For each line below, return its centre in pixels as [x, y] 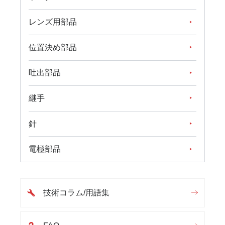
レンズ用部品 [53, 22]
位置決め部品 [53, 47]
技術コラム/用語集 [76, 192]
